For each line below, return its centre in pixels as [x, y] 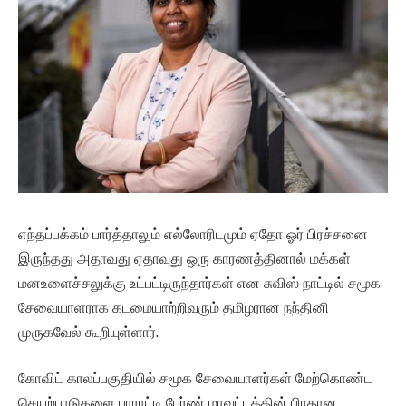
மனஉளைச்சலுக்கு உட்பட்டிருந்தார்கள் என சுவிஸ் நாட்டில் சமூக [199, 283]
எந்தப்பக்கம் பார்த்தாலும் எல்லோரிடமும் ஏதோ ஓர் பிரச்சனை [193, 234]
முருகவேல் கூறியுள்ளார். [88, 332]
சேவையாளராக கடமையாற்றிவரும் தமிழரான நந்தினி [174, 307]
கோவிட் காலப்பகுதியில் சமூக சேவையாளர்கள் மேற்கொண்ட [195, 379]
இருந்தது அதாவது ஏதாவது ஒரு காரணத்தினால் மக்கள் [184, 258]
